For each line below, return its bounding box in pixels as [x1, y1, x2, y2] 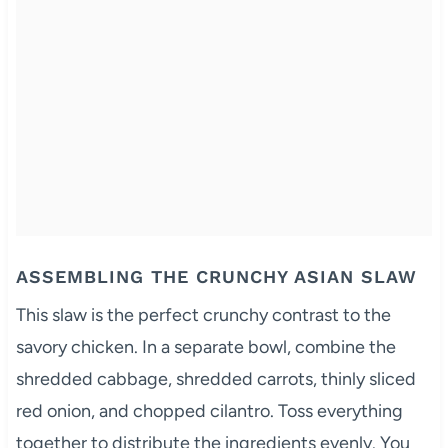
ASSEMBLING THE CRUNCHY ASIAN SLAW [15, 265, 417, 287]
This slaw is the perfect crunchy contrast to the [15, 303, 391, 326]
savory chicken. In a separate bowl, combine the [15, 335, 396, 358]
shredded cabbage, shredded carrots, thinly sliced [15, 367, 416, 390]
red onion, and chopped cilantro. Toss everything [15, 399, 403, 422]
